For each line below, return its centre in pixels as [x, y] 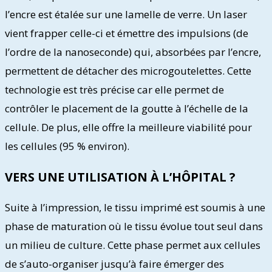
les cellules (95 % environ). [67, 146]
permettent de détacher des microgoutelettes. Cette [128, 70]
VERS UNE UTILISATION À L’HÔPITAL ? [120, 177]
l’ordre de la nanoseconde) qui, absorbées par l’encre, [133, 52]
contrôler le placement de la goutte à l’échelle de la [127, 108]
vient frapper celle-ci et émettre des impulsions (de [127, 33]
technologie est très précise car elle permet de [114, 89]
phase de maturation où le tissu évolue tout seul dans [134, 226]
